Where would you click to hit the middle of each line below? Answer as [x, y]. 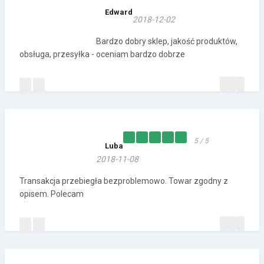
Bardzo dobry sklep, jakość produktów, [167, 42]
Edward [119, 12]
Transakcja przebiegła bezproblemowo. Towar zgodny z [124, 181]
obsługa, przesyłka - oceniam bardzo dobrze [102, 55]
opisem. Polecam [52, 194]
